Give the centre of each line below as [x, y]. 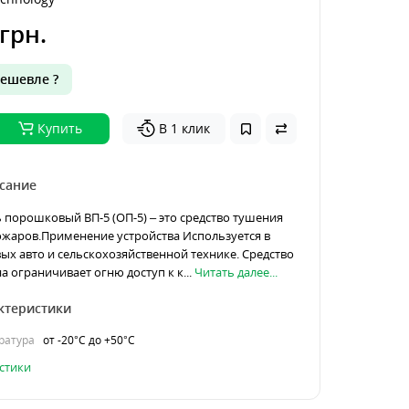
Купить [59, 128]
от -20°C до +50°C [89, 340]
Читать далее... [236, 272]
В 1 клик [184, 128]
